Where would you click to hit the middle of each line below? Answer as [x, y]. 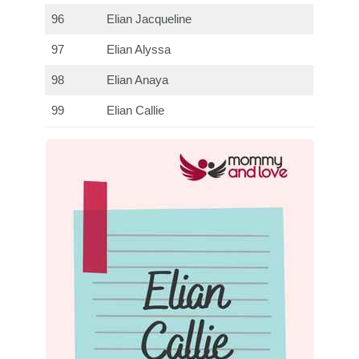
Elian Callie [136, 111]
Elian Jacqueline [149, 20]
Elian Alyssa [139, 50]
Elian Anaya [138, 81]
